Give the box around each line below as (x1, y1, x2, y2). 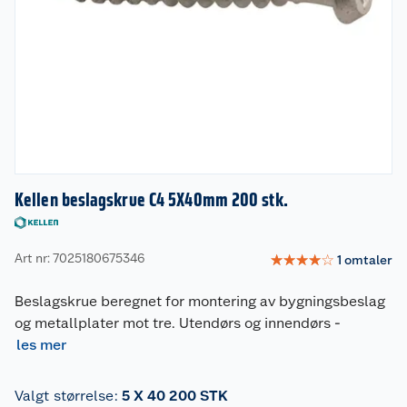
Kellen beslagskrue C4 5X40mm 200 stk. (15, 189, 288, 211)
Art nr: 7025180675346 (15, 250, 144, 265)
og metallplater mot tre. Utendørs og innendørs (15, 314, 331, 332)
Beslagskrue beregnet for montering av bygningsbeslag (15, 293, 385, 310)
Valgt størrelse (15, 387, 114, 404)
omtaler (344, 252, 392, 267)
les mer (16, 336, 66, 353)
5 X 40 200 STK (121, 387, 229, 404)
